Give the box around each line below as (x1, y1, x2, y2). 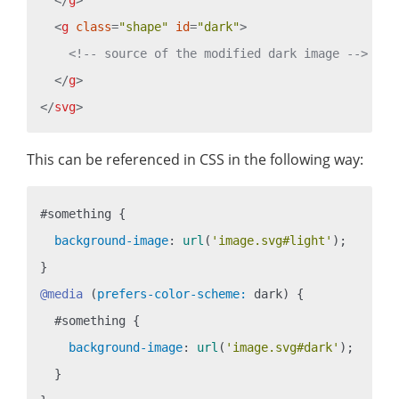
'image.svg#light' (211, 232, 332, 248)
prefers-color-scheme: (97, 286, 247, 301)
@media (40, 286, 83, 301)
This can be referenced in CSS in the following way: (27, 149, 363, 169)
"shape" (118, 19, 168, 34)
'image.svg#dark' (225, 339, 339, 354)
